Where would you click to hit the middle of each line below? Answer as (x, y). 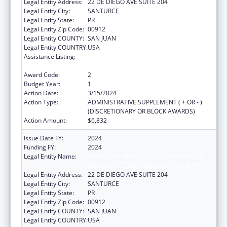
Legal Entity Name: (50, 156)
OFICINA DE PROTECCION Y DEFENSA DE (145, 156)
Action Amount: (45, 120)
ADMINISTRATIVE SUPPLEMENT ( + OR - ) (145, 102)
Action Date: (41, 93)
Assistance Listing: (50, 56)
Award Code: (42, 74)
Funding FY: (40, 147)
